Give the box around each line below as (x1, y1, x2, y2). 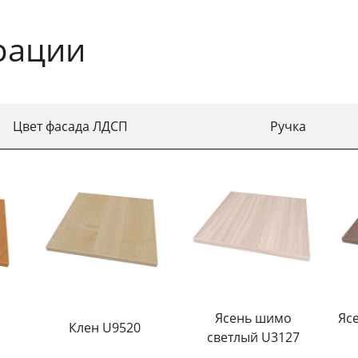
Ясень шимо (215, 309, 292, 328)
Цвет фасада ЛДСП (12, 117, 128, 136)
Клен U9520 (69, 319, 141, 337)
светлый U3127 (207, 328, 300, 347)
